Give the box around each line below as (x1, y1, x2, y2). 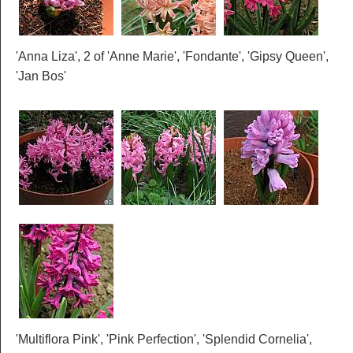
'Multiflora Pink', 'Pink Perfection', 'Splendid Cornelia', (16, 333, 312, 347)
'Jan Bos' (16, 69, 66, 84)
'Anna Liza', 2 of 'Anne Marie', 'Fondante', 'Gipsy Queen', (16, 50, 329, 64)
